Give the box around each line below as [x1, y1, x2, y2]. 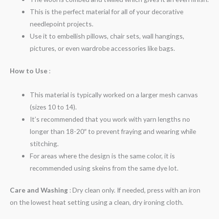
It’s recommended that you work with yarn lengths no [30, 114, 191, 123]
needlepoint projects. [30, 20, 94, 28]
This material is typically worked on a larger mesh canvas [30, 90, 198, 99]
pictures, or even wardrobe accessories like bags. [30, 44, 175, 53]
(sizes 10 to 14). [30, 102, 77, 111]
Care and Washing [10, 186, 68, 195]
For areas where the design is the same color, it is [30, 151, 175, 160]
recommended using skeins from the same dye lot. [30, 163, 179, 172]
